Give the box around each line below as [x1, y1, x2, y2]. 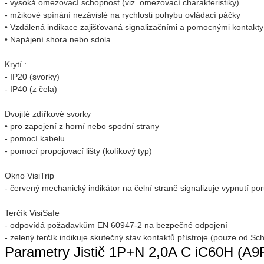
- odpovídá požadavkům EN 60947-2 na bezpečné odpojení [5, 220, 227, 230]
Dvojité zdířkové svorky [5, 109, 91, 119]
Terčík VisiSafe [5, 208, 60, 218]
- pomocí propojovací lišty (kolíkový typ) [5, 146, 152, 156]
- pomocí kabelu [5, 134, 65, 144]
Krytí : [5, 60, 27, 70]
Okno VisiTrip [5, 171, 54, 181]
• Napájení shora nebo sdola [5, 35, 111, 45]
